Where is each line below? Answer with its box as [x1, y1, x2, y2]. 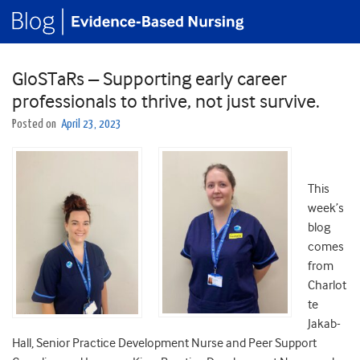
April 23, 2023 [61, 118, 121, 131]
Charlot [308, 278, 346, 293]
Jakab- [308, 317, 341, 332]
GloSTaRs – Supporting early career [12, 67, 287, 91]
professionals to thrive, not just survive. [12, 90, 320, 113]
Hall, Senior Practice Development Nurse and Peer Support [12, 336, 317, 351]
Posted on [12, 118, 59, 131]
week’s [308, 201, 344, 216]
